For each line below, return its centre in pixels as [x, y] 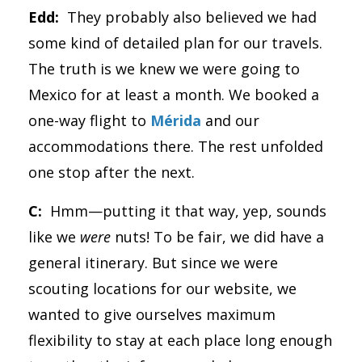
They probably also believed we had [188, 17]
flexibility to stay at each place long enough [180, 340]
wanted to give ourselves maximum [152, 314]
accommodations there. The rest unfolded [176, 146]
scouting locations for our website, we [162, 288]
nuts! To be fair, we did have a [217, 236]
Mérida [176, 120]
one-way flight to [89, 120]
